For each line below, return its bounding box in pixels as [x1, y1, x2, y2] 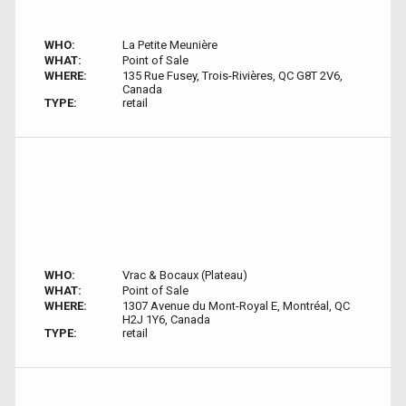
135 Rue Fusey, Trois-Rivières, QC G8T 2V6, [121, 69, 343, 82]
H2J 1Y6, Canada [121, 313, 210, 326]
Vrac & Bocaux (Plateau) [121, 268, 247, 282]
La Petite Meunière [121, 38, 217, 52]
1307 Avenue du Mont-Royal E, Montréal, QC [121, 299, 350, 313]
